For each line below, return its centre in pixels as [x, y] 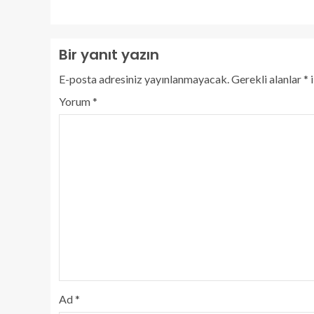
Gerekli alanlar [267, 79]
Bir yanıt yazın [109, 55]
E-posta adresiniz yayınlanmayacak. [144, 79]
